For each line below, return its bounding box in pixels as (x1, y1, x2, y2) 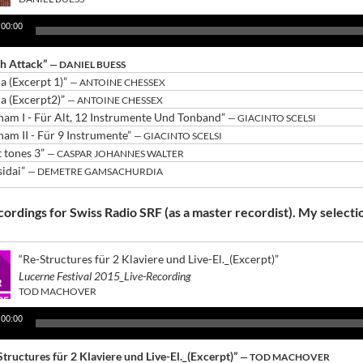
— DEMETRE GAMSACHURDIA (28, 165, 164, 177)
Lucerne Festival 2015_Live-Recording (19, 269, 192, 283)
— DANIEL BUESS (49, 58, 126, 70)
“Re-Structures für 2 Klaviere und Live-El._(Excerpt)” (19, 252, 280, 266)
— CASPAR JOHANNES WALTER (47, 147, 185, 160)
